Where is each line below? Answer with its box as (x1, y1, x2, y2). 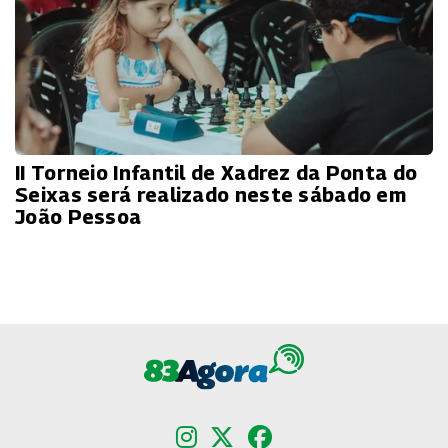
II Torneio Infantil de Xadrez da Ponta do (15, 160, 418, 185)
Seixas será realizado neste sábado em (15, 182, 407, 207)
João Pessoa (15, 204, 142, 229)
